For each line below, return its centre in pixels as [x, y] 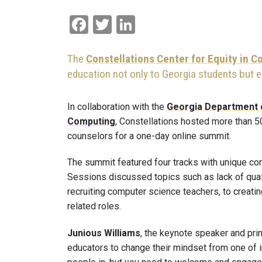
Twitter [142, 23]
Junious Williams [104, 233]
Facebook [129, 23]
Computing [91, 121]
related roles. [94, 206]
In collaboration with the [117, 106]
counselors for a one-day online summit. [149, 136]
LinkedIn [171, 23]
